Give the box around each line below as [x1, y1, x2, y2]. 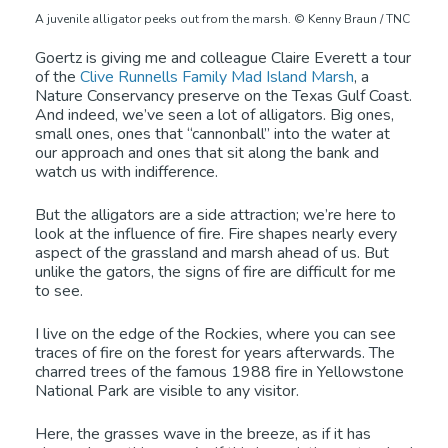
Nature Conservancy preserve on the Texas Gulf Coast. [35, 85, 412, 108]
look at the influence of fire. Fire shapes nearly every [35, 223, 397, 246]
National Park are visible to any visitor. [35, 380, 299, 403]
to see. [35, 280, 83, 303]
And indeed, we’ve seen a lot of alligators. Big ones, [35, 104, 394, 127]
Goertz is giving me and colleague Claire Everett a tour [35, 47, 411, 70]
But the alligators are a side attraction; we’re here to [35, 204, 396, 227]
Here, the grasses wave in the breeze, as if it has [35, 423, 371, 446]
